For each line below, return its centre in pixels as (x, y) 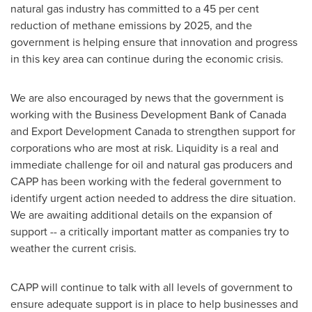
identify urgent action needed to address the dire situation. (153, 198)
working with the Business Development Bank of (130, 115)
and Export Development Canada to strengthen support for (153, 131)
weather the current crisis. (73, 248)
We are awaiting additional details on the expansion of (141, 215)
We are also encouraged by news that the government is (147, 98)
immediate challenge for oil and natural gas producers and (151, 165)
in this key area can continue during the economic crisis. (147, 59)
